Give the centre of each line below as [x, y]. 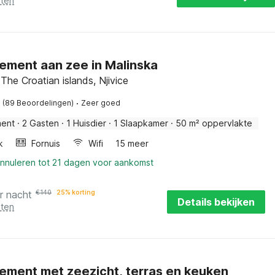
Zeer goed [101, 103]
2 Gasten [41, 123]
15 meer [132, 143]
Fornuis [46, 143]
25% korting [76, 192]
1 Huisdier [86, 123]
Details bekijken [216, 202]
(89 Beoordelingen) [38, 103]
